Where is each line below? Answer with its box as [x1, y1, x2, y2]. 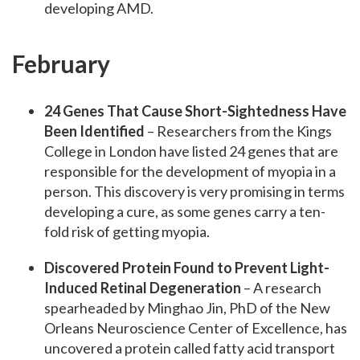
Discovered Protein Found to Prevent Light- [44, 259, 329, 277]
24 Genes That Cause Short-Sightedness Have [44, 102, 346, 121]
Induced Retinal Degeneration [44, 279, 241, 297]
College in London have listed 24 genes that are [44, 142, 338, 161]
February [12, 49, 110, 79]
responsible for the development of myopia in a [44, 162, 336, 181]
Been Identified [44, 122, 145, 141]
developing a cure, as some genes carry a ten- [44, 202, 325, 221]
